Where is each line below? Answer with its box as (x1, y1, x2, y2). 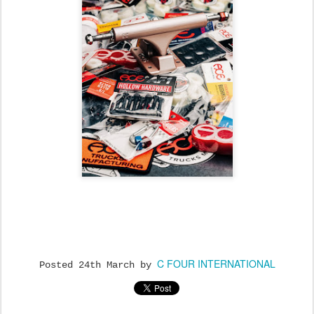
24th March (78, 259, 135, 271)
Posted (39, 259, 78, 271)
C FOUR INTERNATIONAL (156, 256, 275, 271)
